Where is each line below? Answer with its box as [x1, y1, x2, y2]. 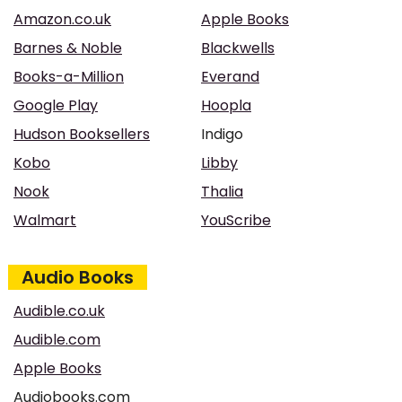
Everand [201, 66, 259, 87]
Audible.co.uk [13, 301, 105, 321]
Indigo [201, 124, 243, 144]
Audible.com [13, 329, 100, 350]
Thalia [201, 181, 243, 202]
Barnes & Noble [13, 38, 122, 58]
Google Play [13, 95, 98, 116]
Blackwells [201, 38, 275, 58]
